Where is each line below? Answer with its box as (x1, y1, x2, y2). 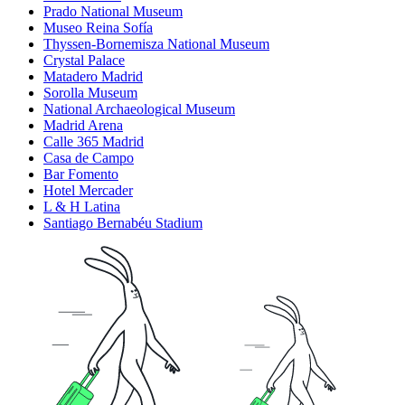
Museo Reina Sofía (43, 20, 153, 36)
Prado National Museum (43, 4, 183, 20)
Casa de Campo (43, 150, 134, 166)
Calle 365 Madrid (43, 134, 144, 150)
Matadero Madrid (43, 69, 143, 85)
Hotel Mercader (43, 183, 133, 199)
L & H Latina (43, 199, 120, 215)
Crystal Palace (43, 52, 125, 69)
